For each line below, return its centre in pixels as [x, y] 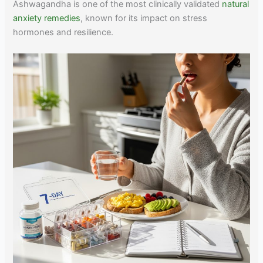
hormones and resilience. [63, 33]
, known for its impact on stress [144, 18]
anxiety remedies [47, 18]
